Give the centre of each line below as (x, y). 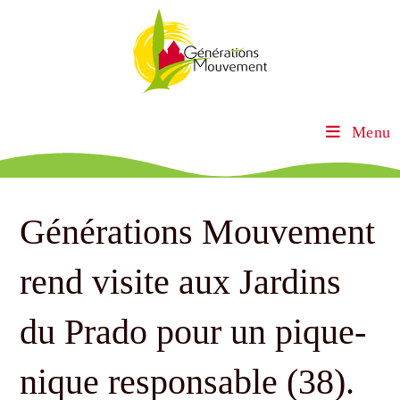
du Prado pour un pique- (193, 332)
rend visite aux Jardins (181, 282)
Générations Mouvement (198, 232)
